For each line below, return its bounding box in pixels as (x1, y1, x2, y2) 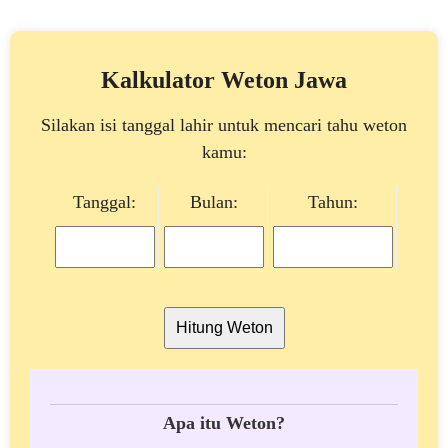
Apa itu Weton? (163, 413, 285, 434)
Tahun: (307, 192, 358, 213)
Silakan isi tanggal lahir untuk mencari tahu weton (41, 115, 407, 136)
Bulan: (189, 192, 238, 213)
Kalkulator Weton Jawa (101, 67, 347, 94)
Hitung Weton (175, 319, 273, 337)
